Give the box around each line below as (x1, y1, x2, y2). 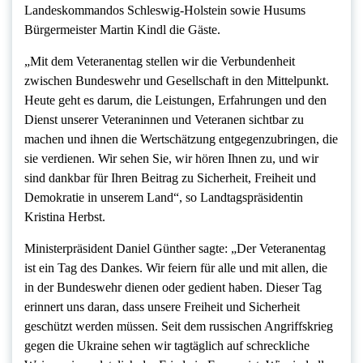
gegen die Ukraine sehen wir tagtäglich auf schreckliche (24, 338, 310, 352)
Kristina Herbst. (24, 209, 105, 224)
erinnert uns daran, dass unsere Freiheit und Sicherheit (24, 299, 300, 314)
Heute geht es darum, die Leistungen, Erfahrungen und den (24, 92, 327, 107)
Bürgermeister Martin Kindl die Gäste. (24, 22, 220, 36)
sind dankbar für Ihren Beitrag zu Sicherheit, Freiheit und (24, 170, 316, 185)
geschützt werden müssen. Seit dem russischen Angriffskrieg (24, 318, 333, 333)
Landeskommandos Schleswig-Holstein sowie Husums (24, 2, 305, 17)
